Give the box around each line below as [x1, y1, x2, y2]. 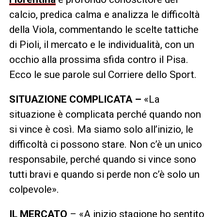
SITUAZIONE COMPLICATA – [9, 93, 141, 105]
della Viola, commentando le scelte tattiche [9, 23, 199, 35]
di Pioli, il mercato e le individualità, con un [9, 38, 194, 50]
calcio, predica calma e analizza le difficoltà [9, 8, 200, 20]
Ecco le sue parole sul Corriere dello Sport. [9, 68, 197, 80]
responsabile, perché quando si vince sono [9, 153, 196, 165]
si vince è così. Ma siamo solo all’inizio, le [9, 123, 193, 135]
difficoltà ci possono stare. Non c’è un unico [9, 138, 202, 150]
